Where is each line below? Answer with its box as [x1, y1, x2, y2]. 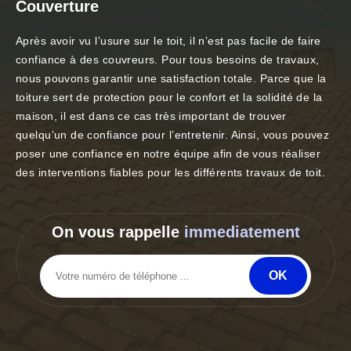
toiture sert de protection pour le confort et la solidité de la [16, 91, 323, 104]
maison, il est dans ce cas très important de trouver [16, 110, 287, 123]
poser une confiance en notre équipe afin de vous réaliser [16, 147, 320, 161]
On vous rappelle [51, 223, 184, 241]
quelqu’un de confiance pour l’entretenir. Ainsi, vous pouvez [16, 128, 330, 142]
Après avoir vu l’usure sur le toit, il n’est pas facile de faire [16, 34, 321, 48]
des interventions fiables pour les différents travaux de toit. [16, 166, 326, 179]
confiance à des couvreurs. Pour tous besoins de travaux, [16, 53, 320, 67]
